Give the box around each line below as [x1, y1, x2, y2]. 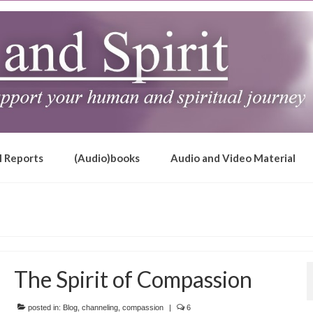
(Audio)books [74, 152, 140, 165]
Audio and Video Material [170, 152, 296, 165]
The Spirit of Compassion [13, 265, 252, 293]
